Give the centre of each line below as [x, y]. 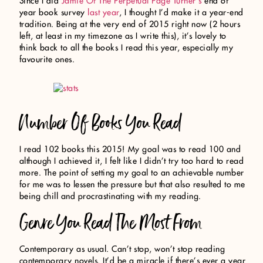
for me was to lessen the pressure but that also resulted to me [132, 185]
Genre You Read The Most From [111, 222]
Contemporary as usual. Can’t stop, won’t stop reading [122, 249]
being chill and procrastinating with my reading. [110, 197]
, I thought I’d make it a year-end [181, 13]
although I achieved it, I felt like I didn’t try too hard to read [131, 162]
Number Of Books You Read [101, 123]
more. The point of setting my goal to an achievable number [131, 173]
